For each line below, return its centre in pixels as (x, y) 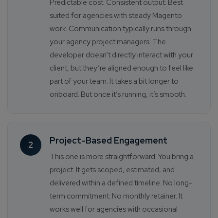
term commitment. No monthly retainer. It (116, 196)
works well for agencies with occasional (114, 209)
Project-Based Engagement (109, 141)
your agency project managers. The (108, 42)
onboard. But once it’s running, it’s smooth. (118, 95)
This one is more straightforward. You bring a (122, 157)
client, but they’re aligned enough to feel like (121, 68)
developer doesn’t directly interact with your (121, 55)
